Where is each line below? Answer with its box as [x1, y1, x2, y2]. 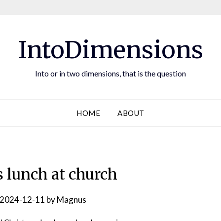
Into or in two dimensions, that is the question [35, 69, 186, 78]
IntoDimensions [18, 35, 203, 65]
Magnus [57, 194, 86, 205]
